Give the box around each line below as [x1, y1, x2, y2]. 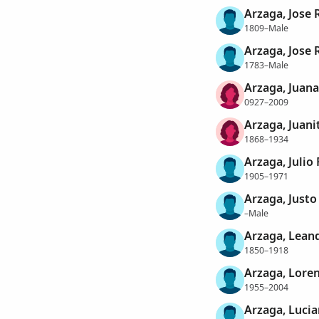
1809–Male [244, 21, 288, 34]
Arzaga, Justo [244, 191, 317, 207]
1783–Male [244, 58, 288, 71]
